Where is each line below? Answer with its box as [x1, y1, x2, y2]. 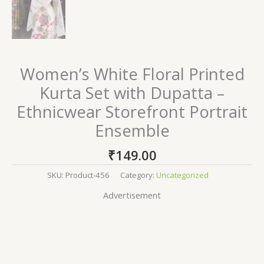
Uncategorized [156, 170, 209, 181]
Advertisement [103, 189, 161, 201]
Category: [120, 170, 156, 181]
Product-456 [65, 170, 110, 181]
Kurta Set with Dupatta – [39, 81, 225, 104]
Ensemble [94, 119, 170, 141]
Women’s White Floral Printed [19, 62, 245, 85]
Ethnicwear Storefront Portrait [16, 100, 247, 123]
